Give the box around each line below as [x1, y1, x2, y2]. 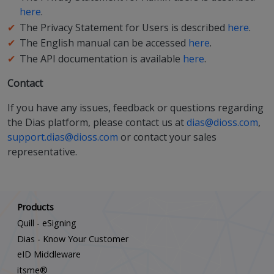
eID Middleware [17, 248, 81, 261]
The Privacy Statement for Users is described [20, 20, 225, 34]
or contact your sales [118, 130, 217, 144]
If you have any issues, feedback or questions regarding [7, 100, 264, 114]
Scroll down [98, 167, 176, 187]
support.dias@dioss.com [7, 130, 118, 144]
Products [17, 201, 54, 213]
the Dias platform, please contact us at [7, 115, 187, 129]
